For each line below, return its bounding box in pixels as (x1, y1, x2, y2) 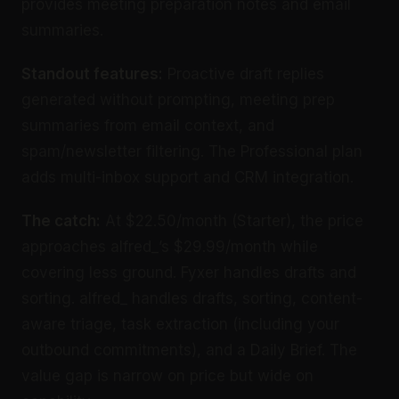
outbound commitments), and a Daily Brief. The (21, 340, 357, 359)
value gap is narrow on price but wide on (21, 366, 313, 385)
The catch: (21, 211, 101, 230)
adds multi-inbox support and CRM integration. (21, 167, 354, 186)
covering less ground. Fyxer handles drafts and (21, 263, 356, 281)
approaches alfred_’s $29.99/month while (21, 237, 318, 256)
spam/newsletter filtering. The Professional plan (21, 142, 362, 160)
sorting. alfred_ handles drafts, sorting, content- (21, 289, 362, 307)
